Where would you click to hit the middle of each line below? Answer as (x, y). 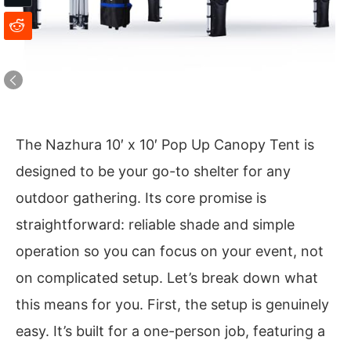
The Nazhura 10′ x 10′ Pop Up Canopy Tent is (165, 144)
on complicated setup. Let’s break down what (167, 277)
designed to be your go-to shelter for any (153, 171)
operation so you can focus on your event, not (170, 251)
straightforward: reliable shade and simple (155, 224)
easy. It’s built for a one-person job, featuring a (170, 331)
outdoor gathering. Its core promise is (141, 197)
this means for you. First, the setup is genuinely (172, 304)
